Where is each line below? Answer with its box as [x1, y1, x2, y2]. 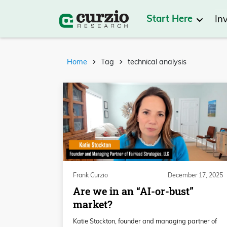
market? [73, 198, 112, 212]
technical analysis [128, 57, 186, 67]
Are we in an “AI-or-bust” [73, 184, 194, 199]
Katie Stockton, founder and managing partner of [73, 217, 217, 225]
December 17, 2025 [168, 171, 223, 179]
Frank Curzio [73, 171, 108, 179]
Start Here [146, 13, 195, 25]
